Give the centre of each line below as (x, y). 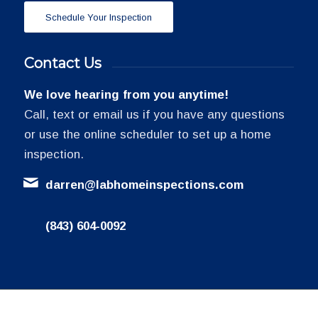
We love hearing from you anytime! (126, 95)
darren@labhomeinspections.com (144, 185)
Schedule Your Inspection (98, 18)
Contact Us (62, 64)
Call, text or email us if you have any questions (154, 115)
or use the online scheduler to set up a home (147, 135)
